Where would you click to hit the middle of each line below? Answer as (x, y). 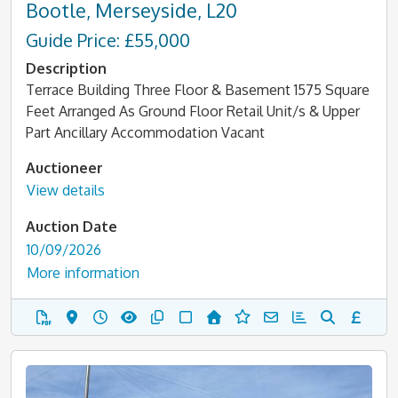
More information (83, 273)
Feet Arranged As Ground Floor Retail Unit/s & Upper (193, 111)
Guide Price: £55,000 (108, 40)
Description (66, 68)
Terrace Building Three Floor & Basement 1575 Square (198, 89)
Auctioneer (64, 167)
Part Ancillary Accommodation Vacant (145, 132)
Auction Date (72, 227)
